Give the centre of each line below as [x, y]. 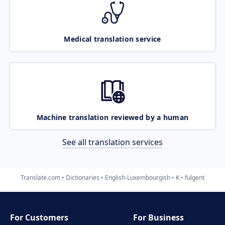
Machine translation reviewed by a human [113, 117]
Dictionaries [83, 177]
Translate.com [40, 177]
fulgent [195, 177]
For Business [159, 217]
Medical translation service [113, 39]
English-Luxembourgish [138, 177]
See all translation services [113, 142]
